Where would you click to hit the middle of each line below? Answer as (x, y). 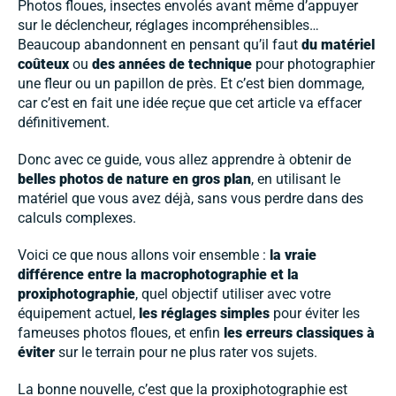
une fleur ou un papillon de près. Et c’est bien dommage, (191, 83)
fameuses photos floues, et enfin (121, 332)
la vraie (293, 255)
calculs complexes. (77, 217)
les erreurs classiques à (299, 332)
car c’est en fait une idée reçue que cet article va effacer (190, 103)
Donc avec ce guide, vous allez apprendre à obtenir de (184, 159)
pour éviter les (315, 313)
